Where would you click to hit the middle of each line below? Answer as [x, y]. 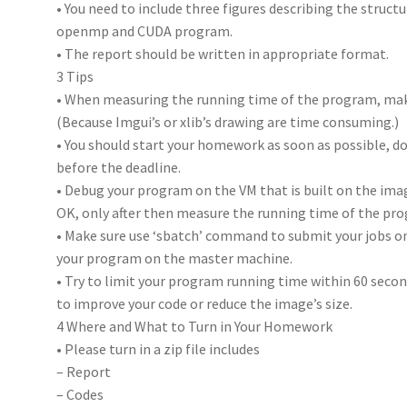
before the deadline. [119, 167]
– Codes [80, 394]
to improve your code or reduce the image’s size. [205, 303]
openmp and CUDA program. [145, 30]
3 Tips [75, 76]
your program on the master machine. [175, 258]
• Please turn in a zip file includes [159, 348]
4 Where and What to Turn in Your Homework [195, 326]
